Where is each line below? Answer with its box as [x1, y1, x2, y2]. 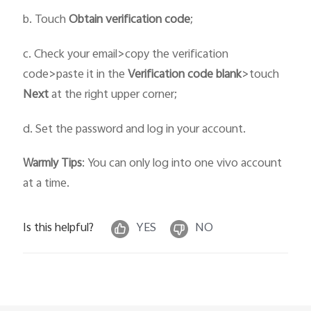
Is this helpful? [23, 219, 94, 239]
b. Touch [23, 10, 69, 31]
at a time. [23, 174, 70, 194]
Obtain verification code [69, 10, 191, 31]
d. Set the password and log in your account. [23, 119, 246, 140]
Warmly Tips [23, 154, 83, 174]
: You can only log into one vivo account [82, 154, 283, 174]
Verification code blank [125, 65, 242, 85]
